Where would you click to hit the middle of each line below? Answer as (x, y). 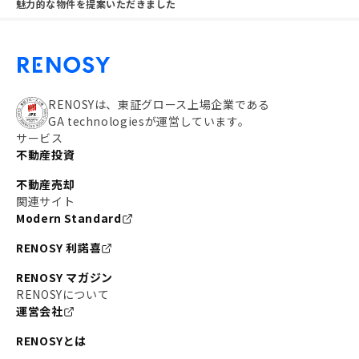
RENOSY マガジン (65, 277)
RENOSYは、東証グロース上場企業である (159, 104)
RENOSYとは (52, 341)
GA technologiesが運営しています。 (149, 121)
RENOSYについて (63, 294)
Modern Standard (69, 218)
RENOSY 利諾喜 (59, 248)
